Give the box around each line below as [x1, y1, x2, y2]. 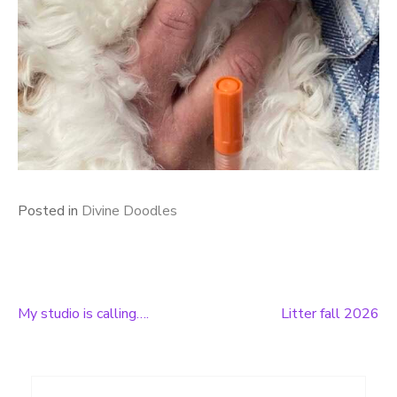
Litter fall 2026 [281, 303, 379, 323]
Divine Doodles [82, 200, 177, 221]
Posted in [18, 200, 82, 221]
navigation [17, 349, 139, 384]
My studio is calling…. [18, 303, 149, 323]
